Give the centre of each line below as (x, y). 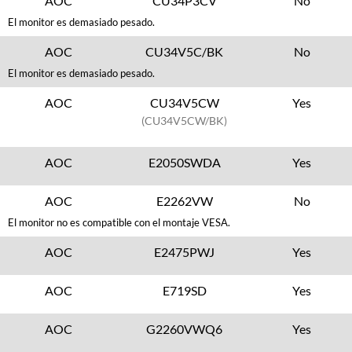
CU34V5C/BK (185, 51)
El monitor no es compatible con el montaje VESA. (119, 222)
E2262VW (184, 201)
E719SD (184, 290)
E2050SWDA (184, 162)
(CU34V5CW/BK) (185, 121)
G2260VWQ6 (185, 329)
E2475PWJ (185, 252)
